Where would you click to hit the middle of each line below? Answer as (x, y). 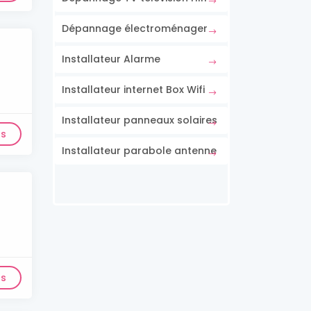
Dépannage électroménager (135, 29)
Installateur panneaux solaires (140, 120)
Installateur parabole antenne (139, 151)
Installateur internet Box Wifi (133, 90)
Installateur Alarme (111, 59)
